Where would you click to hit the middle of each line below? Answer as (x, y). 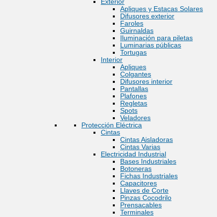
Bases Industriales (148, 161)
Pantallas (134, 89)
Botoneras (136, 169)
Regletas (134, 103)
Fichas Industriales (149, 176)
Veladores (135, 118)
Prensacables (141, 205)
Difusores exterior (147, 16)
